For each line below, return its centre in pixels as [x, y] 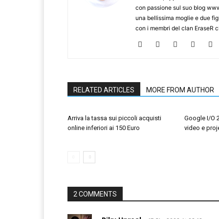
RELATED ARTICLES [104, 90]
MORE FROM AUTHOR [180, 90]
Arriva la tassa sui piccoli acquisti [114, 118]
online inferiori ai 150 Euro [104, 128]
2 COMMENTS [95, 194]
